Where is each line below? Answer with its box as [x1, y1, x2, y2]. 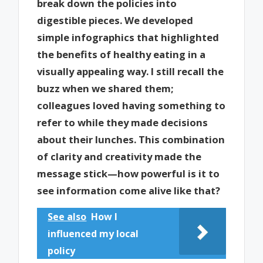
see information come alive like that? [37, 183, 221, 197]
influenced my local [48, 227, 139, 241]
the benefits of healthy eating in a [37, 47, 206, 61]
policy [48, 244, 76, 258]
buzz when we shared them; [37, 81, 174, 95]
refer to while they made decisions [37, 115, 208, 129]
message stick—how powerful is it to [37, 166, 220, 180]
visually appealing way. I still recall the [37, 64, 224, 78]
